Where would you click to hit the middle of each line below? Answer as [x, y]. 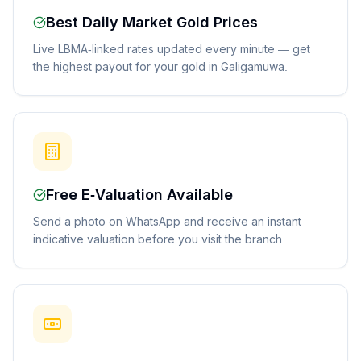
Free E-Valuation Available [139, 195]
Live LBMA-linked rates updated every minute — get [172, 49]
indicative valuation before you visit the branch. [159, 239]
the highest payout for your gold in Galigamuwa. [160, 67]
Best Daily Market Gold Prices [152, 23]
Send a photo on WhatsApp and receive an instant [167, 222]
